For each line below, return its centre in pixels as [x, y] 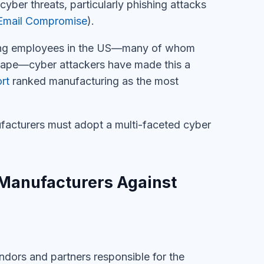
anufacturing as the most [118, 81]
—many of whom [153, 48]
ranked [29, 81]
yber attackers [70, 65]
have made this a [148, 65]
